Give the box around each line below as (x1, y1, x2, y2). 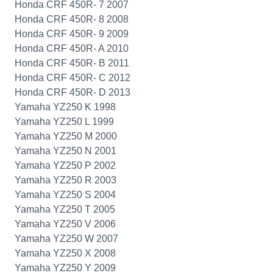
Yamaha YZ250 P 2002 (15, 160, 116, 171)
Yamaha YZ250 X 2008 (15, 248, 116, 258)
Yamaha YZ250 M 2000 (15, 131, 117, 141)
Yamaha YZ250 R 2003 (15, 175, 116, 185)
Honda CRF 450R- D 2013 (15, 87, 130, 97)
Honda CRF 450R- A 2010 (15, 43, 129, 54)
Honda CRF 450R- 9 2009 (15, 29, 129, 39)
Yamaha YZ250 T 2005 (15, 204, 115, 214)
